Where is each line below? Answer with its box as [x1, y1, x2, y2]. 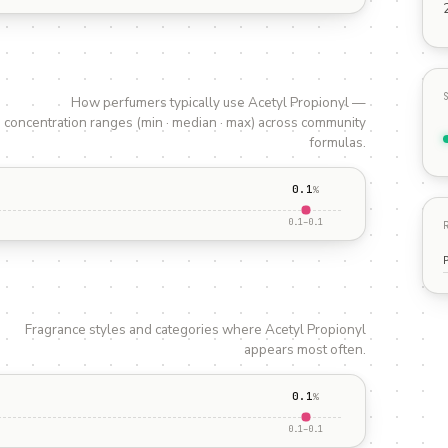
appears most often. [244, 340, 366, 359]
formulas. [309, 133, 366, 152]
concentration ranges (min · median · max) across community [4, 113, 366, 132]
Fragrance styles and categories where [25, 320, 265, 339]
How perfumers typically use [71, 93, 248, 112]
